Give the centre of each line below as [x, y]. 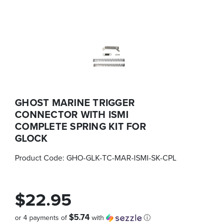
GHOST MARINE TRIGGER [75, 102]
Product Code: [41, 157]
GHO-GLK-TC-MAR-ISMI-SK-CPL [121, 157]
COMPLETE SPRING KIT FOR [81, 126]
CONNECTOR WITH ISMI [72, 114]
